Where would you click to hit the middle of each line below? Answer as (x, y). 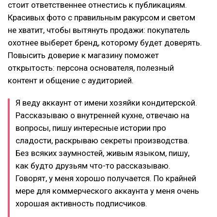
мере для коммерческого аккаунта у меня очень (107, 191)
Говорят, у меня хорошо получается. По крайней (106, 178)
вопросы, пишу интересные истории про (91, 128)
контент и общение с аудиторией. (71, 80)
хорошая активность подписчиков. (81, 203)
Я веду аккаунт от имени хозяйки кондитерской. (106, 102)
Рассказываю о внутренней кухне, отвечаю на (102, 115)
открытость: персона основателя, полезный (91, 68)
